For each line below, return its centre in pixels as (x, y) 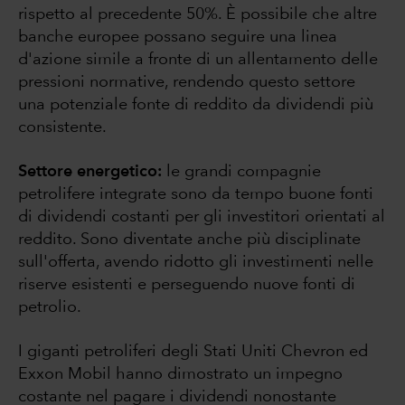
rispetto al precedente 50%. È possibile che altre (198, 15)
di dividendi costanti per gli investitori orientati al (202, 217)
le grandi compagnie (241, 172)
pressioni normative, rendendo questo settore (187, 83)
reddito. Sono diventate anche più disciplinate (189, 240)
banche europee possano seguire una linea (178, 38)
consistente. (65, 128)
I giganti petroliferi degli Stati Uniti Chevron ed (193, 352)
